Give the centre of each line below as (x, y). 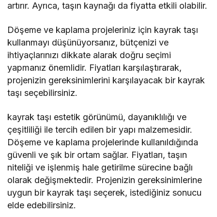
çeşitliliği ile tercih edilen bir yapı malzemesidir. (100, 130)
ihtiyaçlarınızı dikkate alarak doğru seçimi (89, 55)
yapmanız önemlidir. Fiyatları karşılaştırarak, (95, 68)
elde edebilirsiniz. (42, 205)
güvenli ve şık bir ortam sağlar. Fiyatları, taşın (97, 155)
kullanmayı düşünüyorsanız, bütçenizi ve (88, 43)
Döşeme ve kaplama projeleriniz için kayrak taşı (103, 30)
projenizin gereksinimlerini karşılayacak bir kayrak (106, 80)
